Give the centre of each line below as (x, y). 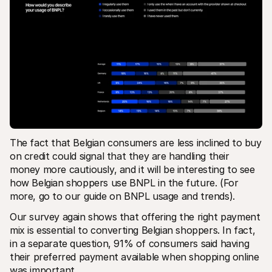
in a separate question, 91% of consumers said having (130, 243)
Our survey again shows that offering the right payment (135, 216)
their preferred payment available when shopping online (134, 257)
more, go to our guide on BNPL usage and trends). (124, 196)
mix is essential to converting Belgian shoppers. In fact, (133, 230)
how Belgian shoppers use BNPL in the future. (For (124, 182)
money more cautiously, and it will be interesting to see (132, 169)
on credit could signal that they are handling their (120, 156)
